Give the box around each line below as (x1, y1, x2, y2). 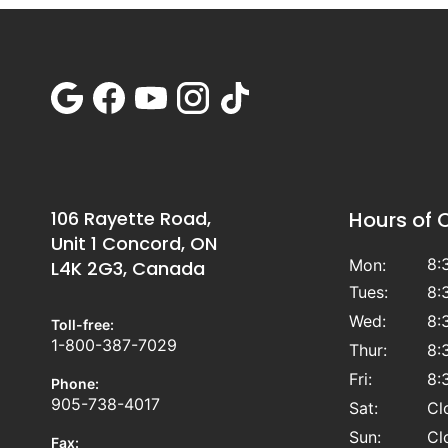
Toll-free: (50, 316, 114, 334)
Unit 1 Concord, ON (50, 231, 217, 257)
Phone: (50, 375, 99, 393)
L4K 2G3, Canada (50, 256, 205, 282)
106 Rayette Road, (50, 206, 211, 232)
